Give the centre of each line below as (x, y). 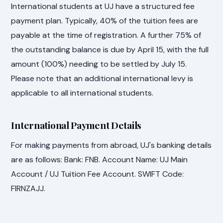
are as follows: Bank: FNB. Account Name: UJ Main (100, 159)
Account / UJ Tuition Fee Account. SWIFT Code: (98, 174)
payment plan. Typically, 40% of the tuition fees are (105, 21)
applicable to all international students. (82, 93)
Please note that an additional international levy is (102, 79)
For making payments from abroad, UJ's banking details (111, 145)
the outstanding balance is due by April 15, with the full (110, 50)
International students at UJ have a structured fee (103, 6)
